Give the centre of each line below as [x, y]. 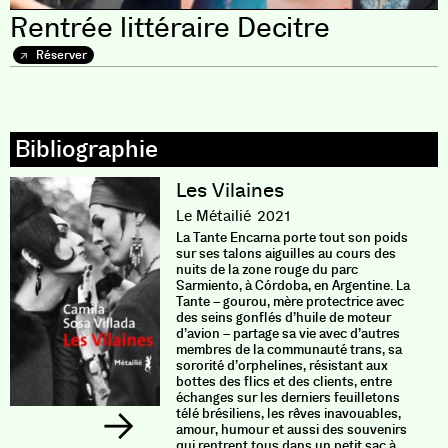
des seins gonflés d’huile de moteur [283, 317]
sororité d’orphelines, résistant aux [281, 365]
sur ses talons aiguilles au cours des [285, 253]
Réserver [60, 55]
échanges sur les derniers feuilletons [287, 397]
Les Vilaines [229, 190]
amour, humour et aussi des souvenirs [291, 429]
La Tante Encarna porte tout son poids [291, 237]
